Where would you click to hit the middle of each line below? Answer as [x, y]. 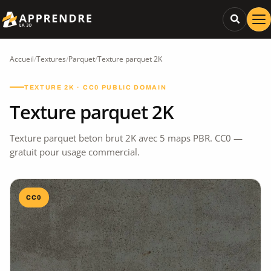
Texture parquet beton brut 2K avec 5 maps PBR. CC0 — [126, 138]
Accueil [22, 59]
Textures [51, 59]
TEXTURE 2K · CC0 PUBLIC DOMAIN [96, 87]
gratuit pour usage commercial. [75, 152]
